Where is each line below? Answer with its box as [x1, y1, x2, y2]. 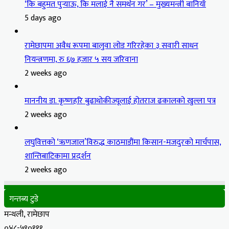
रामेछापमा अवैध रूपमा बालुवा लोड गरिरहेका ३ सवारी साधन [25, 38, 198, 53]
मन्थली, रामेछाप [4, 207, 50, 221]
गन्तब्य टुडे [9, 192, 38, 206]
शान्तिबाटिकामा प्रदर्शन [25, 149, 91, 163]
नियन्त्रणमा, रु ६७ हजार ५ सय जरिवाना [25, 52, 138, 66]
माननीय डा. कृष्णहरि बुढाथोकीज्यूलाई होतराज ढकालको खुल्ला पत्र [25, 94, 216, 108]
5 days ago [25, 11, 61, 25]
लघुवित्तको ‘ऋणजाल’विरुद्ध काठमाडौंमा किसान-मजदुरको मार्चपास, [25, 135, 221, 149]
